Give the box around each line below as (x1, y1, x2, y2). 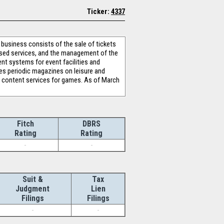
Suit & (22, 174, 43, 184)
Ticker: (87, 7, 111, 16)
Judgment (15, 184, 49, 193)
